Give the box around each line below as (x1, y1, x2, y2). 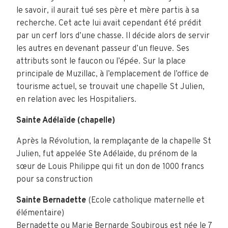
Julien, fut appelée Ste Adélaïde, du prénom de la (16, 149, 197, 159)
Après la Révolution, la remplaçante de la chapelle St (16, 136, 211, 147)
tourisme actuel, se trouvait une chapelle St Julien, (16, 82, 205, 92)
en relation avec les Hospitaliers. (16, 95, 136, 105)
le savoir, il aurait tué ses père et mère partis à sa (16, 6, 199, 16)
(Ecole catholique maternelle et (86, 195, 205, 206)
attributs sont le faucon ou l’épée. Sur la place (16, 56, 186, 67)
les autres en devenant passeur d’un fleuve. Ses (16, 44, 189, 54)
